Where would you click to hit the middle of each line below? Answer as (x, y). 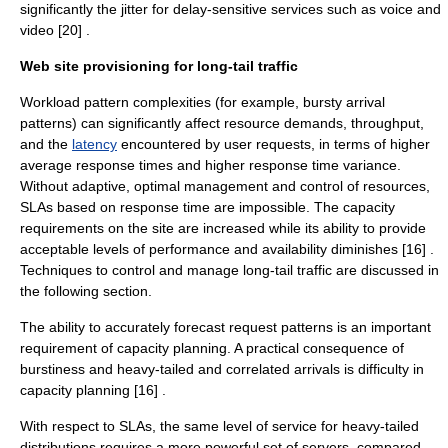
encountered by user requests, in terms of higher (273, 144)
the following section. (86, 291)
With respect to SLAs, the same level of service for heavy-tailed (219, 426)
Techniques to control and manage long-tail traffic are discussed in (229, 270)
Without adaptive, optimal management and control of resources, (225, 186)
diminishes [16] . (380, 249)
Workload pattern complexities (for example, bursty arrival (202, 102)
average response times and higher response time (181, 165)
